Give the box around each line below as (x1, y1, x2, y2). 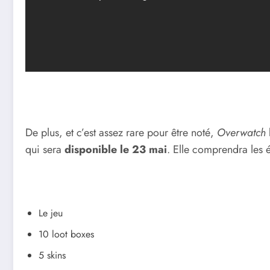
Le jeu (39, 206, 63, 221)
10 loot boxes (39, 227, 94, 242)
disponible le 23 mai (61, 142, 167, 158)
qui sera (25, 142, 61, 158)
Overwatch (217, 125, 266, 141)
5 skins (39, 248, 66, 263)
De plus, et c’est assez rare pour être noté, (25, 125, 217, 141)
